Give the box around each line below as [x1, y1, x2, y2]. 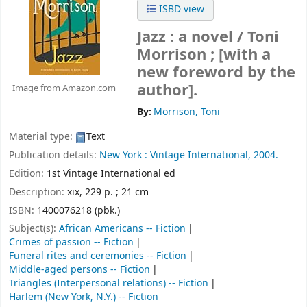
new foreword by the [137, 62, 295, 84]
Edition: [9, 166, 47, 181]
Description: [9, 184, 67, 199]
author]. [137, 79, 197, 102]
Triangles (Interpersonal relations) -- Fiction [9, 276, 208, 291]
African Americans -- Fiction [59, 221, 186, 236]
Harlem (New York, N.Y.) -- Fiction [9, 290, 158, 305]
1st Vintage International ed [47, 166, 175, 181]
